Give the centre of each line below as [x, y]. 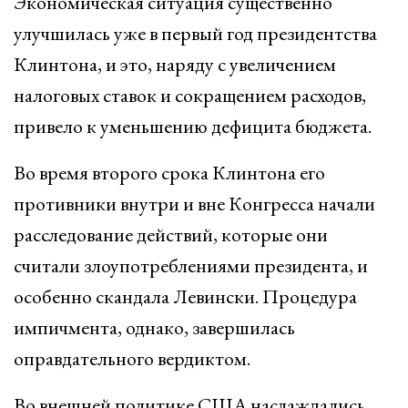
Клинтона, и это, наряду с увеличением [175, 64]
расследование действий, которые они [171, 235]
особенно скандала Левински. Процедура [185, 296]
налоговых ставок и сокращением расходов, [190, 95]
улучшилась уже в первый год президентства [195, 33]
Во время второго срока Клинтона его [169, 173]
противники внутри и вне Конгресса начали [194, 204]
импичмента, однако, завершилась [154, 327]
